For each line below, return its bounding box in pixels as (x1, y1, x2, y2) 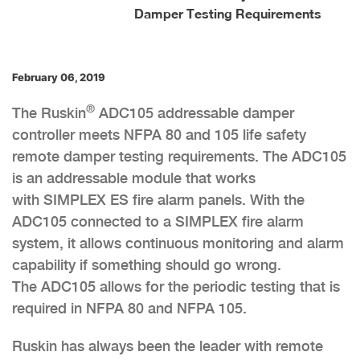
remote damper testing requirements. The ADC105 (12, 147, 346, 165)
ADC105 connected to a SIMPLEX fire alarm (12, 212, 304, 230)
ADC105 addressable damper (95, 104, 294, 121)
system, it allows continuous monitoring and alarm (12, 234, 344, 252)
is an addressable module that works (12, 169, 256, 186)
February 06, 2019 (12, 70, 105, 84)
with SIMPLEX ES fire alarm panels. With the (12, 190, 305, 208)
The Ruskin (12, 104, 86, 121)
